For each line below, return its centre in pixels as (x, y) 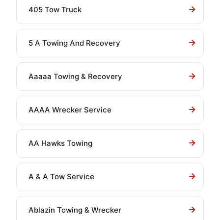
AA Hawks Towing (60, 143)
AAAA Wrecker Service (70, 110)
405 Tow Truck (55, 10)
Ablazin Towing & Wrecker (75, 210)
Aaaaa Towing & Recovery (75, 76)
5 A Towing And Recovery (74, 43)
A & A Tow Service (61, 177)
